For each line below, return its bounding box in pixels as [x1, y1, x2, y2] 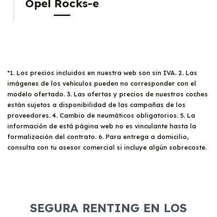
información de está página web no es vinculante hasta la [7, 122, 196, 130]
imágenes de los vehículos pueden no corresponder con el [7, 79, 196, 87]
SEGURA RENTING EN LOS [30, 200, 187, 215]
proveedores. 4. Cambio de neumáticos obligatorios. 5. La [7, 111, 195, 119]
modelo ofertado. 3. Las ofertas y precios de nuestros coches [7, 90, 208, 98]
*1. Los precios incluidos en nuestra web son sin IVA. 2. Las [7, 68, 197, 77]
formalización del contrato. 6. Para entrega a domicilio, [7, 132, 189, 140]
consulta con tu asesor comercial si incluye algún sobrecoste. [7, 143, 207, 151]
